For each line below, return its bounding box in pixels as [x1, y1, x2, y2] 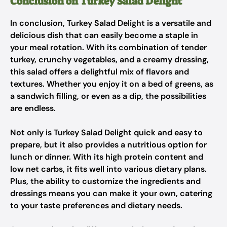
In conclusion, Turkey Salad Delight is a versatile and [10, 18, 211, 28]
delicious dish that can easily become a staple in [10, 30, 198, 41]
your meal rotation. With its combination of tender [10, 42, 207, 53]
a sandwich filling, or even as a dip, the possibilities [10, 91, 206, 101]
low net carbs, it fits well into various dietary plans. [10, 164, 207, 174]
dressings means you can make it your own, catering [10, 188, 212, 199]
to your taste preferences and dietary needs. [10, 200, 182, 211]
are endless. [10, 103, 56, 113]
